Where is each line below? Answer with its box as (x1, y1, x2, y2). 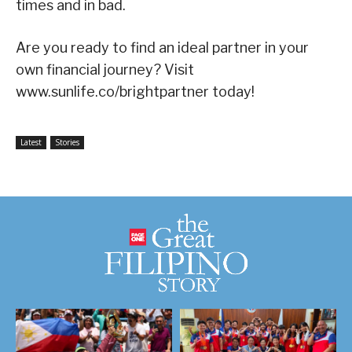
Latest (20, 136, 42, 148)
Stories (55, 136, 79, 148)
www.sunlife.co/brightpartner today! (16, 82, 255, 100)
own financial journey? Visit (16, 60, 194, 78)
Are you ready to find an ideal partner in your (16, 38, 309, 56)
